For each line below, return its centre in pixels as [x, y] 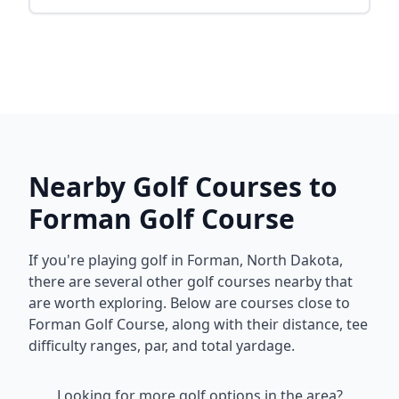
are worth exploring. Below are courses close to [189, 303]
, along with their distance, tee [266, 324]
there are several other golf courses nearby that [191, 281]
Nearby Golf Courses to [183, 187]
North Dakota [293, 260]
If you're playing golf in [108, 260]
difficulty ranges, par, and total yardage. [162, 346]
